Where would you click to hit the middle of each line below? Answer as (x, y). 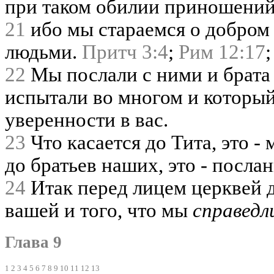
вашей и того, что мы (99, 210)
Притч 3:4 (125, 52)
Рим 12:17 (222, 52)
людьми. (43, 52)
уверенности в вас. (87, 120)
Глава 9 (33, 243)
